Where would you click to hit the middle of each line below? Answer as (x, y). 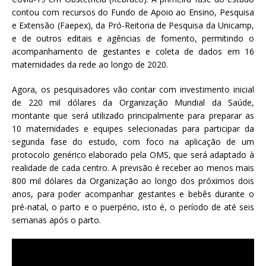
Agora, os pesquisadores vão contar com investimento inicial (133, 90)
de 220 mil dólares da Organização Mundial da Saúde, (133, 103)
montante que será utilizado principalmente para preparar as (133, 116)
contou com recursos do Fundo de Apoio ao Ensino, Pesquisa (133, 12)
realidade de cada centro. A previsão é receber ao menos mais (133, 168)
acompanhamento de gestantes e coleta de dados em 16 (133, 52)
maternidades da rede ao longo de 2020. (90, 65)
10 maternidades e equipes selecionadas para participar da (133, 129)
